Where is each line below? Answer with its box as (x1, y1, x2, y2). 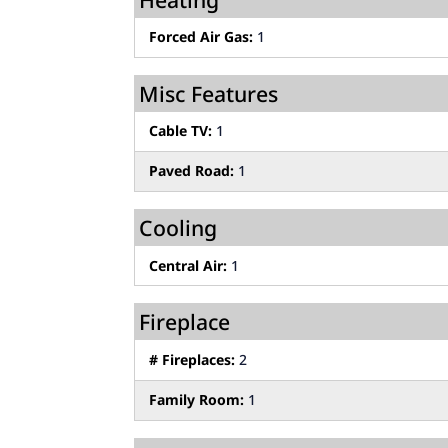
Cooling (139, 213, 218, 243)
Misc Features (139, 78, 279, 108)
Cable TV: (149, 121, 213, 141)
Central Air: (149, 255, 228, 275)
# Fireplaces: (149, 350, 236, 370)
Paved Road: (149, 161, 235, 181)
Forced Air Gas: (149, 27, 254, 47)
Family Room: (149, 390, 245, 410)
